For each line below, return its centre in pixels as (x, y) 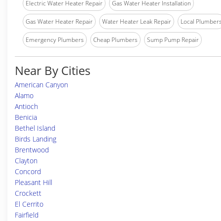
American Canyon (41, 85)
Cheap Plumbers (115, 40)
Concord (28, 171)
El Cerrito (29, 204)
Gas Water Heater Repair (59, 21)
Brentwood (32, 150)
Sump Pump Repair (173, 40)
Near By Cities (53, 70)
